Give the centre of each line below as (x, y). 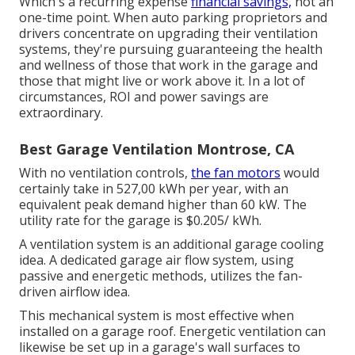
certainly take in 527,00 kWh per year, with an (154, 188)
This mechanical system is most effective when (157, 315)
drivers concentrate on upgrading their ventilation (168, 33)
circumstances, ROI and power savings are (144, 96)
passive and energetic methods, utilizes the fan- (161, 275)
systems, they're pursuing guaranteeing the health (171, 49)
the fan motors (236, 172)
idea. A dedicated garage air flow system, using (157, 260)
